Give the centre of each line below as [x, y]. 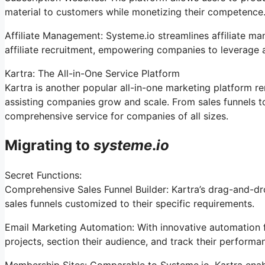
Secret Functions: [43, 175]
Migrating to [49, 145]
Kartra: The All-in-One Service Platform [92, 73]
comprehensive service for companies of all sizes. [117, 116]
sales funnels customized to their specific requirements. [130, 203]
